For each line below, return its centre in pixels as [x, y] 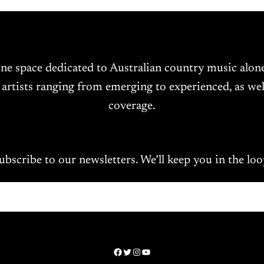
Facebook [131, 251]
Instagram [151, 251]
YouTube [159, 251]
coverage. [132, 106]
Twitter [136, 251]
